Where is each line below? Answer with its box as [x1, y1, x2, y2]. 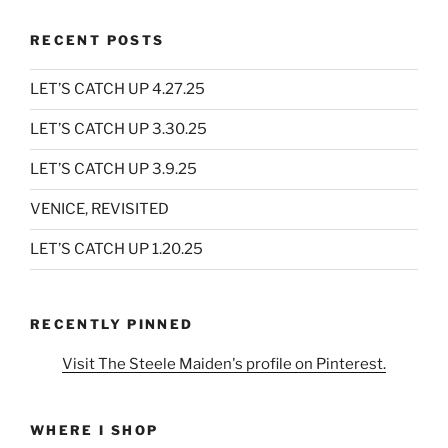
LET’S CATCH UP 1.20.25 [30, 240, 203, 259]
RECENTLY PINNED [30, 315, 194, 332]
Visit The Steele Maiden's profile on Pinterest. [62, 355, 386, 374]
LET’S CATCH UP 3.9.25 [30, 160, 197, 179]
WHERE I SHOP [30, 422, 159, 439]
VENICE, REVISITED [30, 200, 169, 219]
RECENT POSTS [30, 32, 165, 49]
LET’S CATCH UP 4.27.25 [30, 80, 205, 99]
